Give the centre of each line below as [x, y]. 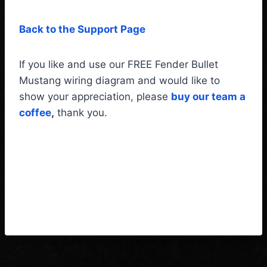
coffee [35, 112]
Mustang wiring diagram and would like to [119, 80]
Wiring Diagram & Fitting [119, 183]
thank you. [81, 112]
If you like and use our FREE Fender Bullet [119, 64]
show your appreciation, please [95, 96]
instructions [68, 208]
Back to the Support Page [82, 29]
